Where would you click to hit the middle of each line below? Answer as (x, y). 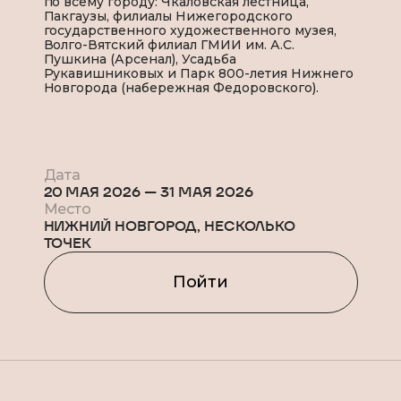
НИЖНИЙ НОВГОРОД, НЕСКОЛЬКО (169, 226)
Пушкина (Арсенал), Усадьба (140, 60)
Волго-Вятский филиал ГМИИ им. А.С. (169, 45)
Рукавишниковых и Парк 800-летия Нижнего (198, 74)
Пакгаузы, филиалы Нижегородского (168, 17)
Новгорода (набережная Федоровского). (183, 88)
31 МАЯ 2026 (207, 192)
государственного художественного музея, (190, 31)
